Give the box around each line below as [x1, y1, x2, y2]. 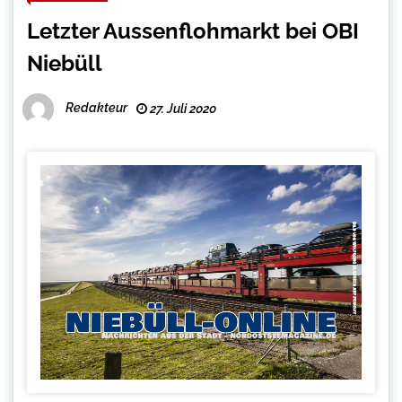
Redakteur [66, 100, 127, 116]
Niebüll [27, 50, 102, 77]
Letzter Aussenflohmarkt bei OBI [27, 18, 359, 45]
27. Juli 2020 [147, 101, 216, 117]
